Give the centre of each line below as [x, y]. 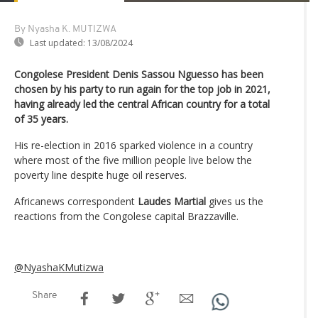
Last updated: [57, 43]
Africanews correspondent [76, 202]
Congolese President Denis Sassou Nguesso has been [139, 75]
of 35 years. [41, 119]
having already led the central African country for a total [142, 104]
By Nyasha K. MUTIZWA [65, 30]
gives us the [235, 202]
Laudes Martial [172, 202]
